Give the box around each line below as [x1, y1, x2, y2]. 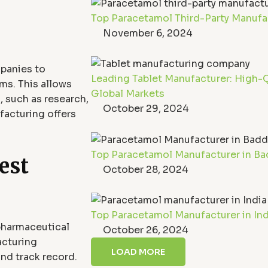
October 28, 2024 [103, 163, 188, 176]
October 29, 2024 [103, 102, 189, 115]
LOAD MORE [111, 246, 165, 257]
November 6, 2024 [103, 27, 193, 40]
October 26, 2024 [103, 223, 188, 236]
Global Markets [91, 87, 165, 100]
